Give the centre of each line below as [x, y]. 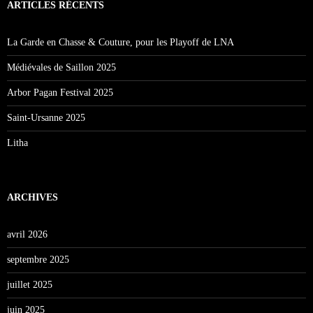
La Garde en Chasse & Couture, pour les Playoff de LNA [121, 42]
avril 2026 [27, 234]
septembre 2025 [38, 259]
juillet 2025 [30, 284]
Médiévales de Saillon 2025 [61, 67]
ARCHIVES [32, 197]
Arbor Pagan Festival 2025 [60, 92]
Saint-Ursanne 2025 [46, 117]
